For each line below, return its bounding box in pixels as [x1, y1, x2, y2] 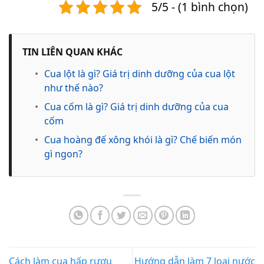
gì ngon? [44, 147, 82, 160]
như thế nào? [44, 81, 103, 94]
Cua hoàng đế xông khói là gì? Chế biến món [44, 133, 242, 146]
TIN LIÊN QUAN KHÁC [22, 45, 123, 58]
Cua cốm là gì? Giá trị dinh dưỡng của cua [44, 100, 229, 113]
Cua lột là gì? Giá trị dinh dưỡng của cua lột [44, 67, 235, 80]
